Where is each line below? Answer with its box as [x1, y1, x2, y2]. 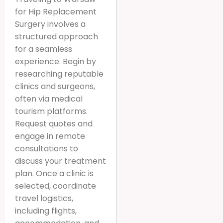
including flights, [15, 205, 77, 217]
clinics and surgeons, [15, 80, 95, 92]
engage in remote [15, 130, 85, 142]
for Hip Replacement [15, 5, 97, 17]
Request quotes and [15, 117, 93, 129]
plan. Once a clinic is [15, 167, 94, 179]
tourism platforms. [15, 105, 88, 117]
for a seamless [15, 43, 72, 55]
